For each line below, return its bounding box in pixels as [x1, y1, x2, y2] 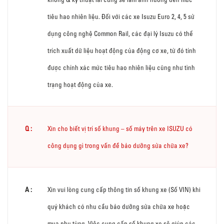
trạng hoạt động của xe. [47, 80, 113, 88]
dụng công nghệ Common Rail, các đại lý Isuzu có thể [47, 29, 193, 37]
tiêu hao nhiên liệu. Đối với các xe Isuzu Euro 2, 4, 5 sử [47, 12, 194, 20]
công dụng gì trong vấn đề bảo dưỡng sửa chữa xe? [47, 141, 188, 149]
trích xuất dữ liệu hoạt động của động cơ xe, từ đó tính [47, 46, 196, 54]
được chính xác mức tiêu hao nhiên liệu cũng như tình [47, 63, 195, 71]
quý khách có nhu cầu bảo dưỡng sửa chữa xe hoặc [47, 202, 190, 210]
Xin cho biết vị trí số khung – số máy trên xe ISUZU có [47, 124, 192, 132]
